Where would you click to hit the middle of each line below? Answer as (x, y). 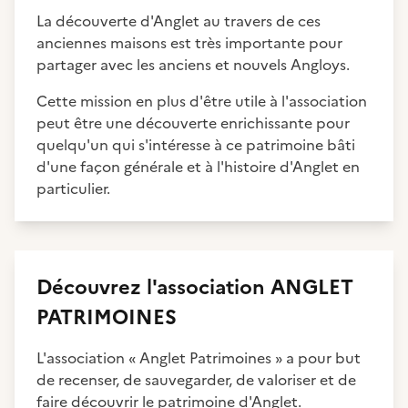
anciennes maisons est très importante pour (189, 43)
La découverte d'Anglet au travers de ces (178, 21)
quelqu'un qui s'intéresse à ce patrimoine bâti (196, 145)
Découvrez (92, 287)
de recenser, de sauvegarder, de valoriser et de (196, 380)
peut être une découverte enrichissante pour (193, 123)
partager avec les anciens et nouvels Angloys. (195, 65)
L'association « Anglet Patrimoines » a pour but (199, 358)
